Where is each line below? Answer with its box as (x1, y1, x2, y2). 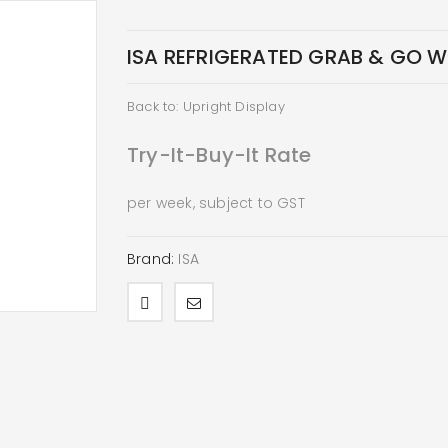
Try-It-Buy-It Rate (127, 141, 312, 169)
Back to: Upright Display (127, 97, 285, 116)
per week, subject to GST (127, 193, 305, 213)
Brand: (127, 249, 175, 269)
